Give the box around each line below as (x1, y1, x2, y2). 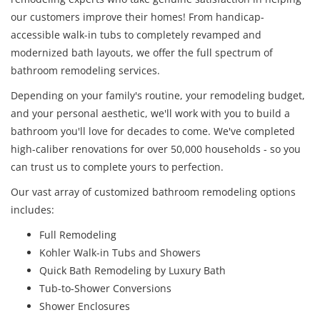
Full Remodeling (39, 227, 116, 241)
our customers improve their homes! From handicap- (11, 9, 264, 24)
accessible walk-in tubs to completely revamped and (11, 27, 261, 41)
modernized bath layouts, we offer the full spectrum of (11, 45, 273, 59)
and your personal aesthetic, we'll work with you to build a (11, 106, 290, 120)
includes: (11, 202, 54, 216)
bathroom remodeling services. (11, 63, 160, 77)
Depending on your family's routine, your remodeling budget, (11, 88, 305, 102)
